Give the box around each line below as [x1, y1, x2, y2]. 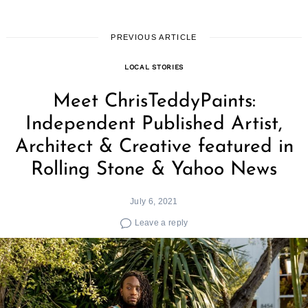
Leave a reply [134, 217, 188, 227]
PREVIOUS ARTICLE [111, 33, 197, 42]
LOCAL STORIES [124, 63, 184, 71]
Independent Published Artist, [25, 115, 283, 135]
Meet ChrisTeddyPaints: [52, 92, 256, 112]
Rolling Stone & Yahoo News [31, 160, 277, 180]
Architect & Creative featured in [14, 137, 294, 157]
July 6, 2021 [130, 197, 178, 206]
